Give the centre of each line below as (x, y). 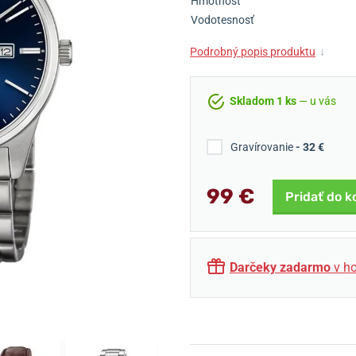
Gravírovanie (263, 147)
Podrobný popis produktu (253, 52)
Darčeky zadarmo (280, 267)
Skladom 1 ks (263, 101)
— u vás (316, 101)
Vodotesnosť (222, 20)
